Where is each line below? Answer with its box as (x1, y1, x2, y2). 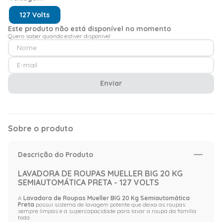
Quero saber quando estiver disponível (8, 32, 111, 40)
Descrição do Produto (18, 150, 93, 159)
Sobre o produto (8, 123, 73, 133)
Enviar (100, 79, 122, 88)
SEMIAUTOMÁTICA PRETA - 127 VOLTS (18, 177, 159, 187)
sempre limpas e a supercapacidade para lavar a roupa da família (18, 207, 196, 215)
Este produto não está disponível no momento (8, 24, 171, 33)
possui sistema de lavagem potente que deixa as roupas (34, 200, 185, 208)
